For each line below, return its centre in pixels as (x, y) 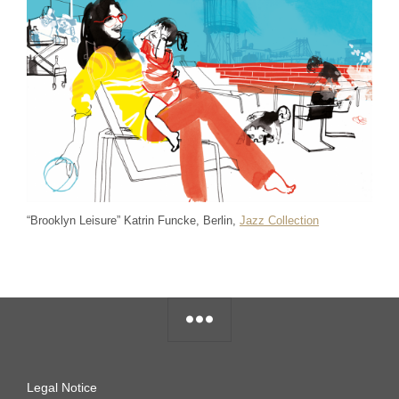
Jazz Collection (279, 221)
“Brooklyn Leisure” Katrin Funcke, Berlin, (133, 221)
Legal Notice (62, 388)
